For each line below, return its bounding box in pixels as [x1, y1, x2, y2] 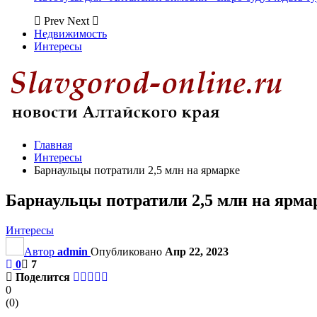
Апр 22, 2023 [165, 245, 229, 258]
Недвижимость [34, 28, 107, 40]
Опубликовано [91, 245, 165, 258]
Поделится [16, 270, 70, 283]
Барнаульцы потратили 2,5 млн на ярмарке [34, 164, 240, 176]
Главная [34, 139, 72, 151]
